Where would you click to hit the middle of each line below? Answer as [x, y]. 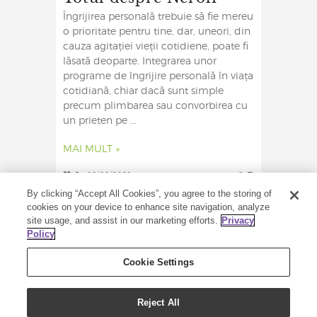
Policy [41, 234]
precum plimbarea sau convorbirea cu [155, 106]
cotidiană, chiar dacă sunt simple [143, 92]
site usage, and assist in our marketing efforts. [123, 220]
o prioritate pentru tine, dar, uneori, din [157, 32]
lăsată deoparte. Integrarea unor [140, 62]
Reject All [158, 302]
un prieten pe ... [100, 121]
